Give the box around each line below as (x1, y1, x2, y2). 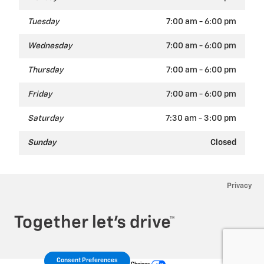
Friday (28, 90, 52, 99)
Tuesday (28, 18, 59, 27)
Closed (210, 138, 236, 147)
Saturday (28, 114, 63, 123)
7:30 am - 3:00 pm (166, 114, 236, 123)
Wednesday (28, 42, 72, 51)
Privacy (227, 182, 252, 190)
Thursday (28, 66, 63, 75)
